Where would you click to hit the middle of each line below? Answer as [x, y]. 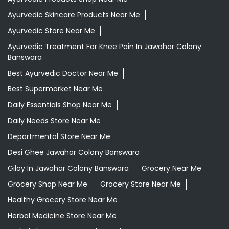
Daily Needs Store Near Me [54, 120]
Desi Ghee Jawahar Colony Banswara [74, 152]
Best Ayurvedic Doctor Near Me [63, 73]
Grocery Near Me [171, 168]
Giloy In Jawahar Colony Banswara [68, 168]
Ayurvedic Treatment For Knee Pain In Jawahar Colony [105, 46]
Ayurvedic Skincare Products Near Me [74, 15]
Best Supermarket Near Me [55, 89]
